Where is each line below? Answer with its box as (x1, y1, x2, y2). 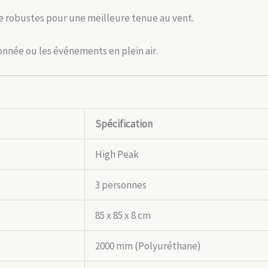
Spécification (95, 117, 153, 130)
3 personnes (95, 178, 147, 191)
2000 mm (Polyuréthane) (95, 239, 201, 252)
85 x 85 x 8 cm (95, 208, 151, 222)
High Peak (95, 147, 139, 161)
